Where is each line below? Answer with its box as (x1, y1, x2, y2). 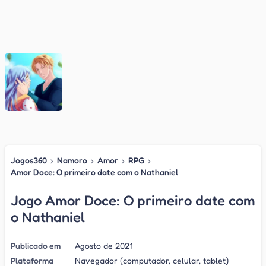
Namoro (57, 154, 87, 165)
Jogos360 (11, 154, 47, 165)
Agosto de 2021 (75, 240, 132, 251)
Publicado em (11, 240, 61, 251)
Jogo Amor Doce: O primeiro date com (11, 191, 255, 209)
